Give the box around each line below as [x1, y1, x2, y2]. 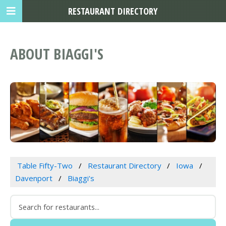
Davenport [15, 173, 52, 184]
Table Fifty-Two [17, 160, 73, 171]
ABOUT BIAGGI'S [10, 44, 103, 64]
